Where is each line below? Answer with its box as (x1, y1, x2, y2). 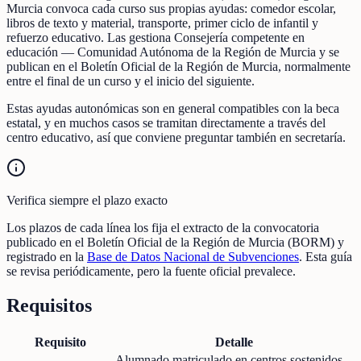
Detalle (214, 334, 253, 349)
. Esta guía (299, 249, 352, 263)
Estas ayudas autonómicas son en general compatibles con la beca (6, 101, 339, 115)
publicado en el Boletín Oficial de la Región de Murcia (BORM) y (6, 234, 344, 249)
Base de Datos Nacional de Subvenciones (87, 249, 299, 263)
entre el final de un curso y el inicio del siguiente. (6, 73, 255, 88)
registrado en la (6, 249, 87, 263)
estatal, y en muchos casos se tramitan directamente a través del (6, 115, 326, 130)
